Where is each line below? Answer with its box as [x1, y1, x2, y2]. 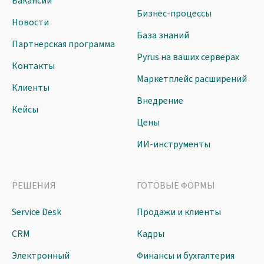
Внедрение [136, 94, 183, 108]
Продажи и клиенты [136, 206, 221, 219]
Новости [12, 16, 49, 29]
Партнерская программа [12, 38, 115, 51]
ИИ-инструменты [136, 138, 210, 151]
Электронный [12, 249, 70, 263]
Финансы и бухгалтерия [136, 249, 235, 263]
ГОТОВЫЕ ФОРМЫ [136, 179, 215, 193]
